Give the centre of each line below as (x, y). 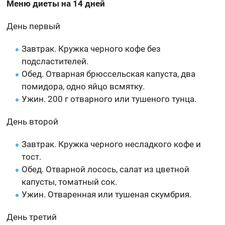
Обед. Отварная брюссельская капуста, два (109, 74)
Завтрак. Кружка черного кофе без (91, 48)
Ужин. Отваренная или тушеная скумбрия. (107, 194)
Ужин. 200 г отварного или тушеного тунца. (109, 99)
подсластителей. (55, 61)
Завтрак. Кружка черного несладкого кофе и (111, 144)
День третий (32, 217)
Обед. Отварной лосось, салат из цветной (106, 169)
